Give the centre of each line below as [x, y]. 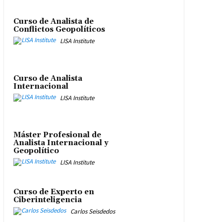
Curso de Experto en [54, 192]
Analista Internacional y [61, 143]
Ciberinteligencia [47, 200]
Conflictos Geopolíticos [59, 30]
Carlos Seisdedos [92, 211]
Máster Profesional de [57, 135]
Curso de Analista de [53, 22]
